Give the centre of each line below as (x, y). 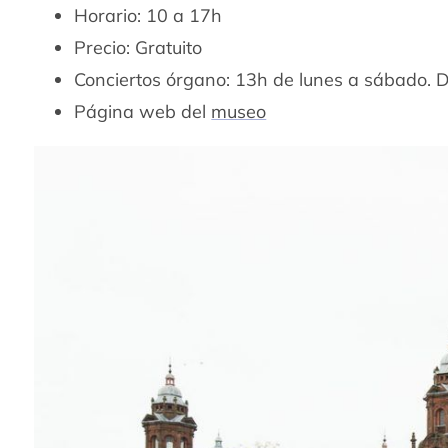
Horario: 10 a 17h (148, 15)
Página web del (143, 111)
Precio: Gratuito (138, 47)
